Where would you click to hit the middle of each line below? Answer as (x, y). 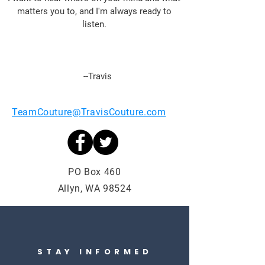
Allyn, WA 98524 (95, 188)
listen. (94, 24)
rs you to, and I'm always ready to (106, 11)
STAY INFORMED (95, 252)
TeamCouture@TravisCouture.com (89, 112)
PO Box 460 (95, 172)
